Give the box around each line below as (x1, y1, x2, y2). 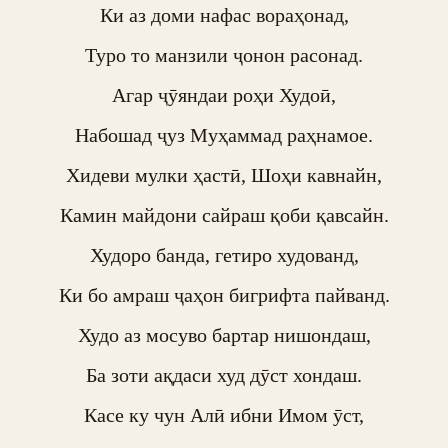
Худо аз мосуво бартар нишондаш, (77, 324, 371, 346)
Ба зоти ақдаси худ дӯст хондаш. (86, 364, 362, 386)
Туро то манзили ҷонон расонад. (85, 44, 363, 66)
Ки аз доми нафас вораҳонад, (99, 4, 349, 26)
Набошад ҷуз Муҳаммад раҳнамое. (75, 124, 373, 146)
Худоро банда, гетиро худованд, (89, 244, 359, 266)
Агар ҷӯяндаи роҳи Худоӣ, (112, 84, 336, 106)
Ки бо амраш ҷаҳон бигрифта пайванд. (58, 284, 390, 306)
